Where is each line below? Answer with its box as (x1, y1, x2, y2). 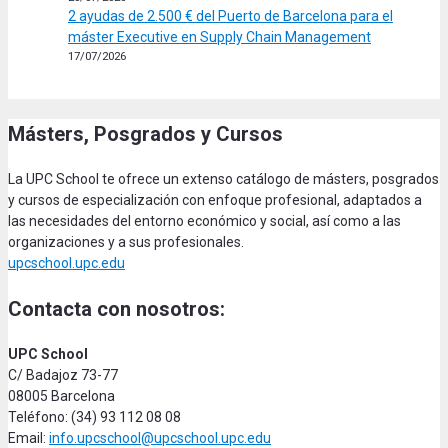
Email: (8, 429, 49, 446)
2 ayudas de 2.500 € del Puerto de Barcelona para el (68, 7, 393, 24)
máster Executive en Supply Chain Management (68, 28, 371, 45)
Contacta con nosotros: (8, 296, 225, 321)
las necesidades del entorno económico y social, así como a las (8, 212, 401, 229)
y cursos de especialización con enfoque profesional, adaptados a (8, 191, 422, 208)
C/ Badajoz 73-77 (8, 366, 118, 383)
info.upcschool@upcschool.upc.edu (49, 429, 271, 446)
